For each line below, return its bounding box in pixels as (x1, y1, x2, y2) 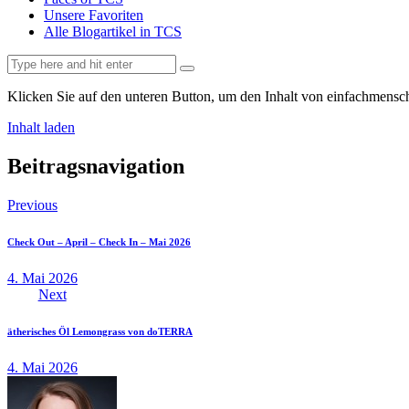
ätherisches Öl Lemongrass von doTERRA (7, 325, 193, 337)
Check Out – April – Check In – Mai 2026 (7, 236, 191, 247)
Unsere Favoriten (44, 7, 143, 23)
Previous (7, 196, 58, 213)
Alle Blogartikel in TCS (44, 24, 182, 39)
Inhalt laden (7, 120, 75, 135)
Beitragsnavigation (7, 153, 184, 178)
